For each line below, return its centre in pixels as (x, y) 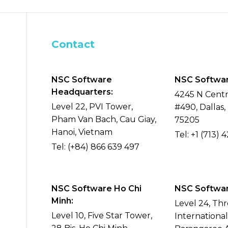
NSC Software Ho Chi (96, 189)
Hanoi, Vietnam (82, 132)
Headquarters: (82, 92)
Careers (191, 18)
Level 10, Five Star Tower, (102, 216)
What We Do (84, 18)
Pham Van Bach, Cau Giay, (104, 119)
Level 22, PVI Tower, (92, 107)
